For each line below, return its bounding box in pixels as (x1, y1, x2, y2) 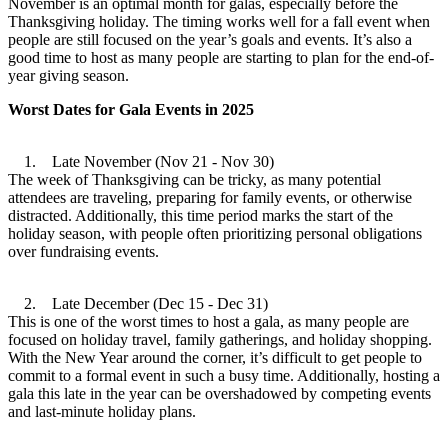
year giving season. (8, 66, 129, 84)
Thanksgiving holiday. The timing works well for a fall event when (8, 12, 430, 30)
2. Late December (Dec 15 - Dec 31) (8, 294, 268, 312)
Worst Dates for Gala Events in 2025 (8, 100, 254, 118)
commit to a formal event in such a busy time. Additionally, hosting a (8, 366, 440, 384)
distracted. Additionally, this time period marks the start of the (8, 206, 393, 224)
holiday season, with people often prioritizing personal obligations (8, 224, 422, 242)
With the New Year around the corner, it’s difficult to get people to (8, 348, 422, 366)
